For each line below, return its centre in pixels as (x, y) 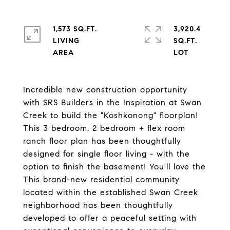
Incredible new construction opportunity (105, 90)
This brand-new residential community (101, 179)
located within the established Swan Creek (111, 192)
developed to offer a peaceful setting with (110, 218)
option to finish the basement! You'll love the (114, 167)
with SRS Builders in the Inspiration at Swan (112, 102)
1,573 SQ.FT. (75, 29)
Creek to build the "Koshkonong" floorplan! (111, 115)
